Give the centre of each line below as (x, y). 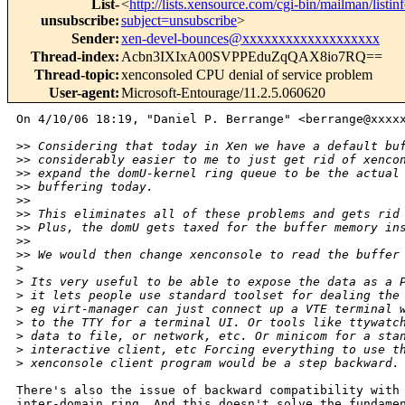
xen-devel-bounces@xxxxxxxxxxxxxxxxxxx (250, 39)
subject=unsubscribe (179, 21)
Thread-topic (75, 75)
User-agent (82, 93)
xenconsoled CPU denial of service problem (247, 75)
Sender (93, 39)
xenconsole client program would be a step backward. (212, 363)
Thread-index (73, 57)
